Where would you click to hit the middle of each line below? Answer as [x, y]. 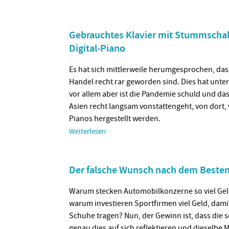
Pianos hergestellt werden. [115, 119]
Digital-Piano [97, 49]
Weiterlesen [87, 132]
